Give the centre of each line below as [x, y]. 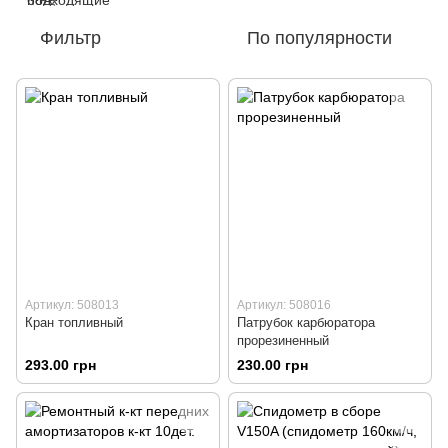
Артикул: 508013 [72, 305]
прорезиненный [283, 340]
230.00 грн [272, 365]
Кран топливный [74, 322]
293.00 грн [60, 365]
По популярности [319, 38]
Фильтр [70, 38]
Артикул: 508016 [284, 305]
